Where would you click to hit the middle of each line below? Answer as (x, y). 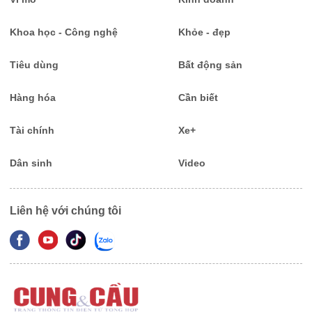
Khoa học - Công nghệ (64, 32)
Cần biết (198, 98)
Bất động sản (210, 65)
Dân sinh (31, 163)
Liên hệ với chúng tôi (65, 211)
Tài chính (32, 131)
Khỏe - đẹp (204, 32)
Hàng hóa (33, 98)
